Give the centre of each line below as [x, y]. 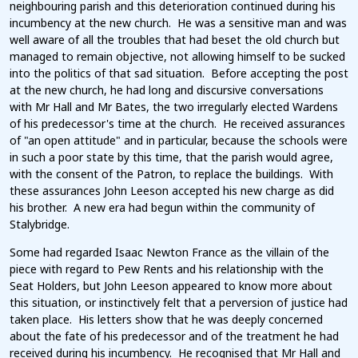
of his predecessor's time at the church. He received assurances [177, 124]
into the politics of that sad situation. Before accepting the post [179, 74]
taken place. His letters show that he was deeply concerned [166, 320]
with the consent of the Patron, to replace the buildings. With [171, 174]
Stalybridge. [40, 225]
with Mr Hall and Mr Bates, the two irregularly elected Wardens [174, 107]
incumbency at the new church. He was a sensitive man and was [178, 23]
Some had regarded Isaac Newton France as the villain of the [169, 253]
